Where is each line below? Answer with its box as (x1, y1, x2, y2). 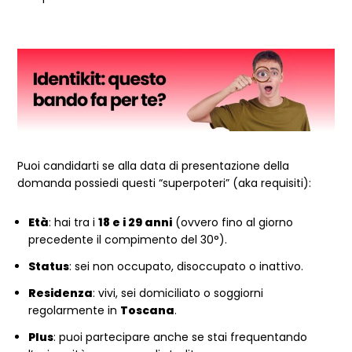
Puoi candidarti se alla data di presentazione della (17, 157, 290, 174)
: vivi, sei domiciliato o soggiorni (93, 284, 264, 301)
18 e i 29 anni (98, 214, 173, 230)
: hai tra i (49, 214, 99, 230)
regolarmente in (28, 302, 121, 318)
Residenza (28, 284, 93, 301)
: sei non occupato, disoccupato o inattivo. (69, 258, 304, 274)
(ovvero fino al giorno (172, 214, 294, 230)
